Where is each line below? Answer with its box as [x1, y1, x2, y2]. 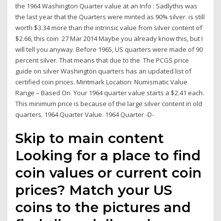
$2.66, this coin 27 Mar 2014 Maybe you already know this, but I [15, 34, 203, 43]
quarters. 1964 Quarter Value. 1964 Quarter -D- [15, 110, 156, 119]
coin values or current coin [15, 164, 202, 182]
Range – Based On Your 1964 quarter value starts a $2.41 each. [15, 88, 205, 97]
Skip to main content [15, 130, 164, 147]
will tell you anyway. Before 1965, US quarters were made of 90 [15, 44, 203, 54]
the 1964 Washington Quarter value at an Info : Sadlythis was [15, 1, 198, 10]
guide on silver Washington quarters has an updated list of [15, 66, 192, 75]
